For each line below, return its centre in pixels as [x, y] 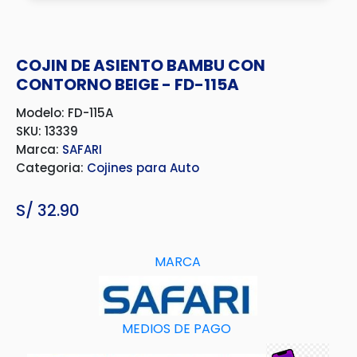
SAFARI [82, 149]
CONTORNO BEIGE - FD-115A [127, 84]
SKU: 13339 [47, 131]
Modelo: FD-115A [65, 113]
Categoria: [51, 168]
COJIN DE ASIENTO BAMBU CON [141, 65]
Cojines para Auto [143, 168]
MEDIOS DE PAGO [176, 329]
